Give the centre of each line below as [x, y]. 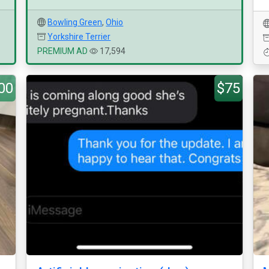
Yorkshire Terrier [79, 37]
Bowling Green [75, 22]
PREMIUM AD [63, 51]
